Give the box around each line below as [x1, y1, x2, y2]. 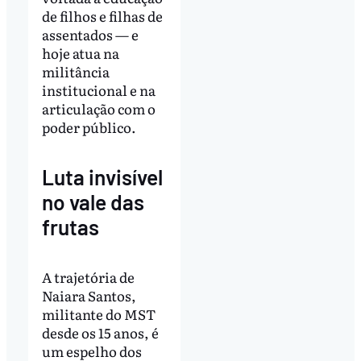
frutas [41, 214, 99, 240]
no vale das [41, 189, 144, 215]
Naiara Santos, [41, 285, 136, 306]
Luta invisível [41, 164, 163, 190]
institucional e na [41, 79, 156, 100]
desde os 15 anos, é [41, 322, 159, 343]
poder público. [41, 116, 136, 137]
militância [41, 60, 110, 81]
